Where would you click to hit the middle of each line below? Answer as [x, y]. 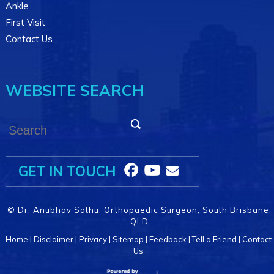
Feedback [168, 239]
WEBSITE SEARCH [74, 91]
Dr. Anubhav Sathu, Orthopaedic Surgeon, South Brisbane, [145, 210]
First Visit [25, 23]
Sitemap [128, 239]
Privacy [93, 239]
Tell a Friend [214, 239]
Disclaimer [53, 239]
